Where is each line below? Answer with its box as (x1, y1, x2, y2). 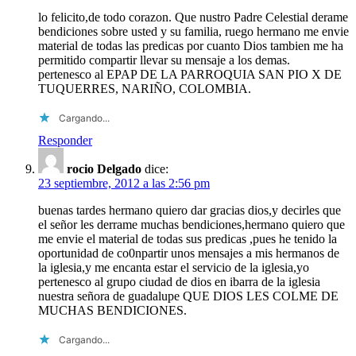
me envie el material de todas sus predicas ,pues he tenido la (38, 231, 337, 246)
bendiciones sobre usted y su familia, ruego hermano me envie (38, 24, 349, 38)
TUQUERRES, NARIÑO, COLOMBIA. (38, 81, 251, 95)
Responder (38, 133, 92, 147)
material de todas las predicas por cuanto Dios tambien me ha (38, 38, 343, 52)
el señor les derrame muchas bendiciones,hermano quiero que (38, 217, 345, 231)
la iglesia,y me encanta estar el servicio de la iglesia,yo (38, 260, 309, 274)
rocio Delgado (67, 161, 141, 176)
